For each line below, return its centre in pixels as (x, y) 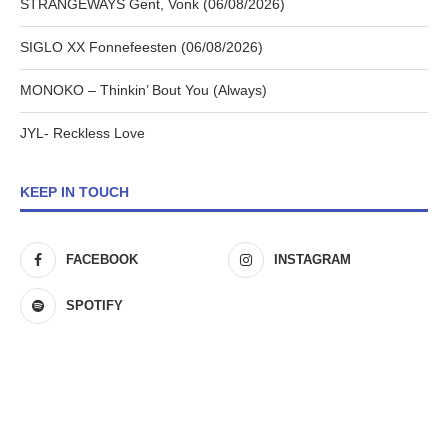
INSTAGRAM (313, 260)
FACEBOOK (102, 260)
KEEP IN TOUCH (74, 192)
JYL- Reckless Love (82, 133)
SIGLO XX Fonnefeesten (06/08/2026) (141, 47)
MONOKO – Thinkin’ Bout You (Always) (143, 90)
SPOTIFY (94, 306)
